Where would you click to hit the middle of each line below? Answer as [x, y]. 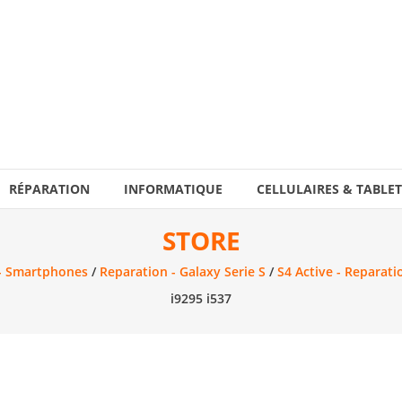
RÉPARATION [49, 189]
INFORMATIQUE [173, 189]
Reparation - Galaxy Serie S [182, 271]
